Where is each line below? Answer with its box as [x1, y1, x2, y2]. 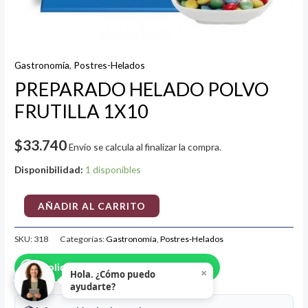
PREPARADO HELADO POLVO [14, 78, 269, 101]
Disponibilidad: [14, 164, 84, 176]
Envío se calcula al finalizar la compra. [69, 141, 222, 153]
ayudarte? [70, 280, 115, 293]
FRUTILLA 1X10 [14, 100, 149, 123]
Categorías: [60, 233, 107, 244]
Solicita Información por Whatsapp [42, 261, 207, 273]
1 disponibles [85, 164, 142, 176]
